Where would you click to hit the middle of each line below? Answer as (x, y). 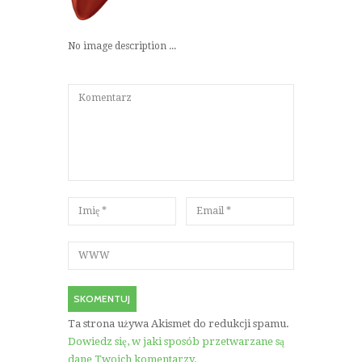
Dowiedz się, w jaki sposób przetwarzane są (176, 341)
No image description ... (122, 46)
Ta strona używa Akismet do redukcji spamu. (179, 323)
